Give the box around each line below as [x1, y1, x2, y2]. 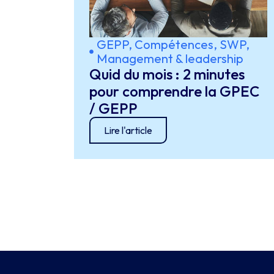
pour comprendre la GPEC [89, 82, 259, 100]
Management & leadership [96, 51, 243, 66]
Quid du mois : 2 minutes [89, 65, 245, 83]
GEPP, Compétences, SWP [96, 37, 246, 52]
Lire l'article [103, 124, 152, 136]
